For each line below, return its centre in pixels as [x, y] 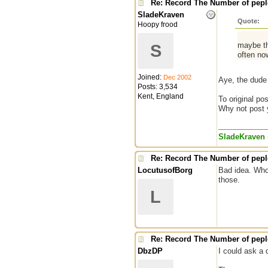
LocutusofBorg [165, 170]
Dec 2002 [177, 77]
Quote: [248, 21]
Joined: [150, 77]
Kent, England [161, 96]
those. [229, 180]
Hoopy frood [158, 25]
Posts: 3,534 [158, 87]
